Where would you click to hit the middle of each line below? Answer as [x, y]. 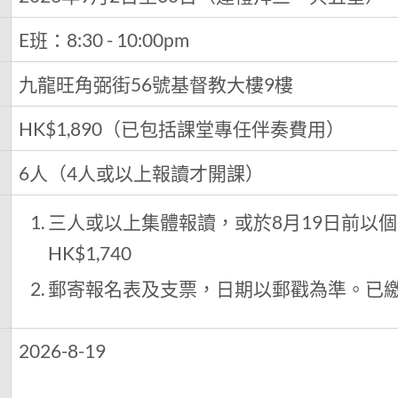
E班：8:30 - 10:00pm [104, 40]
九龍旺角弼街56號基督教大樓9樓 [156, 84]
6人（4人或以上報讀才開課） [142, 173]
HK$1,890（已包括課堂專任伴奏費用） [182, 129]
